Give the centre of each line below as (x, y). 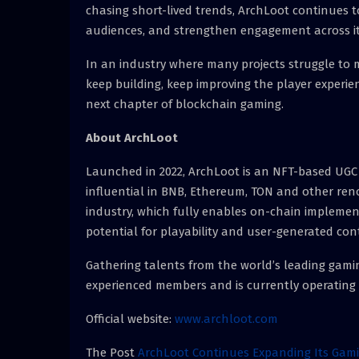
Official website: (130, 319)
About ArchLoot (135, 137)
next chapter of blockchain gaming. (185, 104)
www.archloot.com (226, 319)
